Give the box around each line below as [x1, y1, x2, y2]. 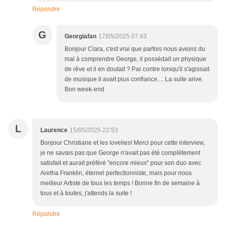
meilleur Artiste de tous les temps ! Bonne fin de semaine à [40, 180, 200, 187]
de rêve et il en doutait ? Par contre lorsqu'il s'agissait [65, 66, 209, 73]
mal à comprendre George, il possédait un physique [65, 55, 206, 63]
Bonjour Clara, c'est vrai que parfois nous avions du [65, 45, 205, 53]
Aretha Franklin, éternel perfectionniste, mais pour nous [40, 169, 192, 177]
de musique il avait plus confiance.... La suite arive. [65, 76, 203, 83]
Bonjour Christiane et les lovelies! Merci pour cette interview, [40, 139, 205, 147]
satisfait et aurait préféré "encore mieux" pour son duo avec [40, 159, 201, 167]
